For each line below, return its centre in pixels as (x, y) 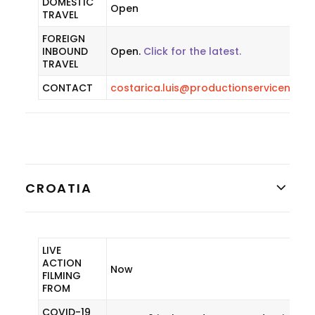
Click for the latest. (192, 51)
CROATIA (59, 188)
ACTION (62, 263)
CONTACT (67, 88)
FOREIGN (64, 39)
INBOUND (65, 51)
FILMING (62, 276)
